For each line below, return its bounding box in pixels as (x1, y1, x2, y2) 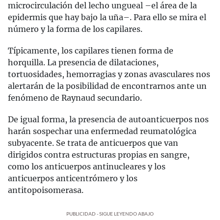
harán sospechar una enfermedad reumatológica (8, 126, 196, 136)
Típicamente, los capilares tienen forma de (8, 46, 173, 55)
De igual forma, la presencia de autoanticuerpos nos (8, 114, 209, 124)
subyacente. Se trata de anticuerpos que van (8, 138, 178, 148)
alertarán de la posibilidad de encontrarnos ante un (8, 81, 207, 91)
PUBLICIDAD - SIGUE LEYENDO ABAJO (66, 211, 154, 217)
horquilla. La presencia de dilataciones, (8, 57, 159, 67)
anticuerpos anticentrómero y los (8, 173, 137, 183)
